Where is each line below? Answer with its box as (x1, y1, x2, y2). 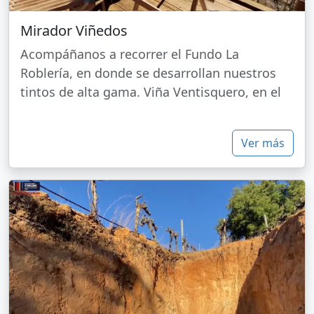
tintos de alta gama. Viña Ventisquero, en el (20, 83, 281, 101)
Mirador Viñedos (20, 21, 128, 41)
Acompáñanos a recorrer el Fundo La (20, 46, 239, 63)
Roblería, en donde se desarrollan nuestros (20, 64, 276, 82)
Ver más (241, 135, 285, 151)
